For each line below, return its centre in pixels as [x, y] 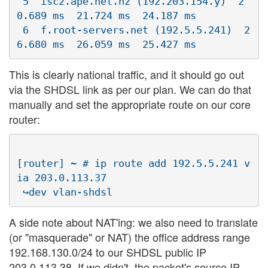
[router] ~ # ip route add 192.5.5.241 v [133, 164]
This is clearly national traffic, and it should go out [127, 74]
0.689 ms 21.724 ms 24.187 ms [106, 16]
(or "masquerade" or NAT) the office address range [130, 237]
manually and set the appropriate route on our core [130, 104]
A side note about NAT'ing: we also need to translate [133, 222]
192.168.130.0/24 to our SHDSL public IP [108, 252]
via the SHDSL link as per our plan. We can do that [130, 89]
